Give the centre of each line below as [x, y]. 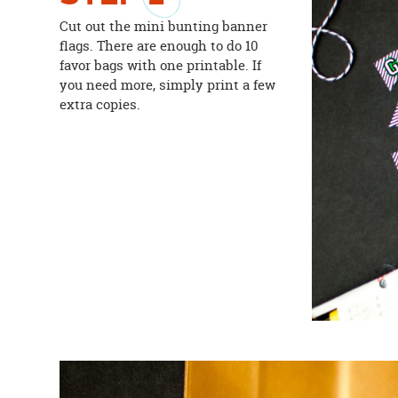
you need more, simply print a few [168, 85]
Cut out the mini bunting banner [164, 27]
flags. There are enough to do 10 [159, 46]
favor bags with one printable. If [161, 66]
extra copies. [100, 105]
